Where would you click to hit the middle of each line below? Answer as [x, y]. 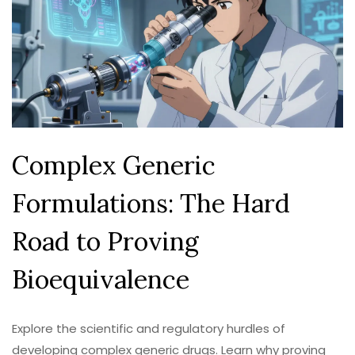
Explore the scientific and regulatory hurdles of [149, 328]
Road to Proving [105, 241]
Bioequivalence [101, 279]
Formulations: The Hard [151, 203]
